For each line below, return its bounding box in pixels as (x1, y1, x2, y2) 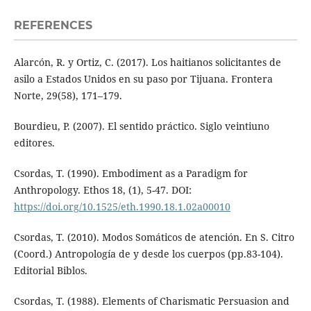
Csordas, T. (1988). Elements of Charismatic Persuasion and (13, 294, 289, 308)
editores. (13, 135, 55, 149)
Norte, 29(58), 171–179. (13, 88, 122, 102)
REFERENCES (13, 18, 92, 32)
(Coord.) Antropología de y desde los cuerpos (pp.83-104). (13, 246, 283, 260)
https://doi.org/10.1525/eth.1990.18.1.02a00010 (13, 199, 230, 213)
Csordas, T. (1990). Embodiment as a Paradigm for (13, 166, 248, 180)
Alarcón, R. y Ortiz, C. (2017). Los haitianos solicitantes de (13, 55, 281, 69)
